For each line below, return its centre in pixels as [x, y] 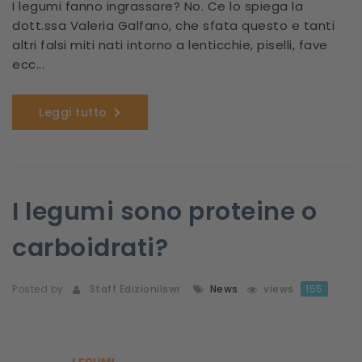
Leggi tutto [73, 113]
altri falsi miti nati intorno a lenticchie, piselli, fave [170, 45]
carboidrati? [90, 248]
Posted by [38, 289]
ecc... [28, 65]
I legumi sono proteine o [164, 212]
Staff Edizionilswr [132, 289]
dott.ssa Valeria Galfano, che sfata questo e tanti [173, 26]
